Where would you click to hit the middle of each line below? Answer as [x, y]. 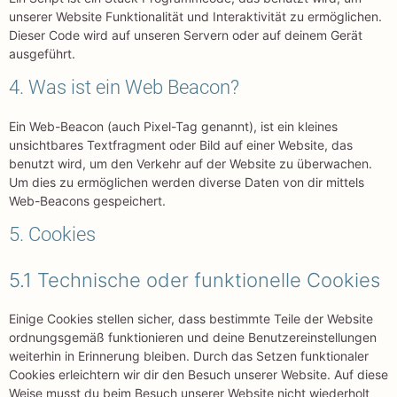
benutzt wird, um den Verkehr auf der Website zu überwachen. [191, 164]
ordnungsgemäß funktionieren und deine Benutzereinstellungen [193, 338]
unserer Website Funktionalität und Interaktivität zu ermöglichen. [195, 17]
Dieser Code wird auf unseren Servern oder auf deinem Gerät [186, 35]
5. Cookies [52, 235]
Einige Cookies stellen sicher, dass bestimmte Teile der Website [191, 319]
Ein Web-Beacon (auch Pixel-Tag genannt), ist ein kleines [173, 127]
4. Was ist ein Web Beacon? [124, 88]
